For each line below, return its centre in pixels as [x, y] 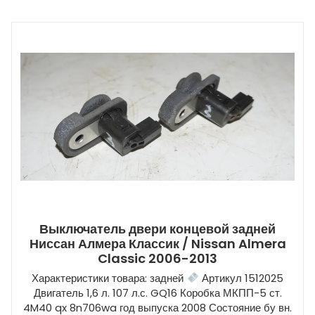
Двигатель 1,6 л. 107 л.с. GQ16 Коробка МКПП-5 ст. [157, 292]
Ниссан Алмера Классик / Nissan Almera [157, 243]
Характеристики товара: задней [109, 278]
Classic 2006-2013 [157, 258]
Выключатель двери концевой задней [157, 229]
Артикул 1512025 [241, 278]
